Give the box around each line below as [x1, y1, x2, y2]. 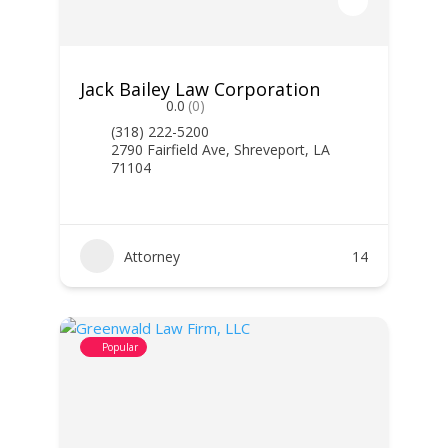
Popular [101, 340, 138, 354]
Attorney [123, 246, 180, 266]
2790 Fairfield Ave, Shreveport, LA [110, 140, 330, 159]
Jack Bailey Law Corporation [79, 77, 320, 101]
